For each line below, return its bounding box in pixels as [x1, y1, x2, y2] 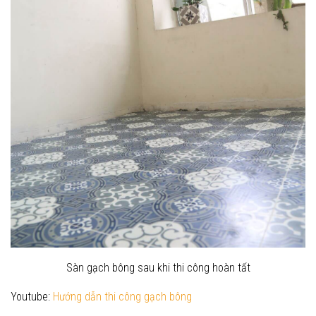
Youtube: [11, 289, 53, 303]
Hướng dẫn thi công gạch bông [53, 289, 192, 303]
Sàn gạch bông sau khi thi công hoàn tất [66, 260, 250, 274]
